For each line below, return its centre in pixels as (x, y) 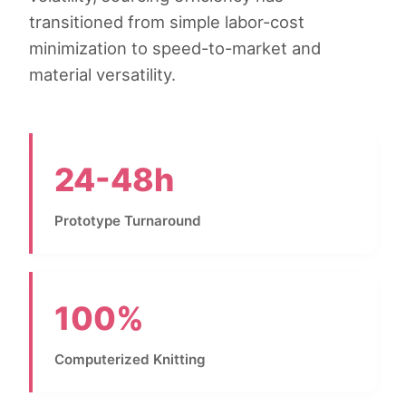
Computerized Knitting (130, 359)
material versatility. (102, 74)
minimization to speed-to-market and (175, 48)
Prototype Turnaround (128, 220)
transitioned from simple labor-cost (167, 21)
